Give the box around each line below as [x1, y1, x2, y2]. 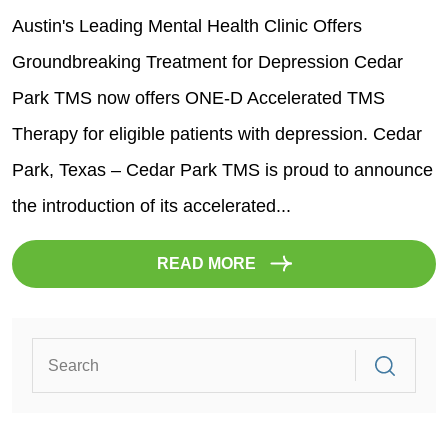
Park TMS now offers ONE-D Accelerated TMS [12, 88, 385, 108]
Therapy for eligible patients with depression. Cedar [12, 124, 422, 144]
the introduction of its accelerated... [12, 196, 291, 216]
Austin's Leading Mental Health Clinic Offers [12, 16, 362, 36]
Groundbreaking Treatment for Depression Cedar [12, 52, 403, 72]
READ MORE [156, 255, 260, 272]
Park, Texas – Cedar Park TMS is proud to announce [12, 160, 433, 180]
